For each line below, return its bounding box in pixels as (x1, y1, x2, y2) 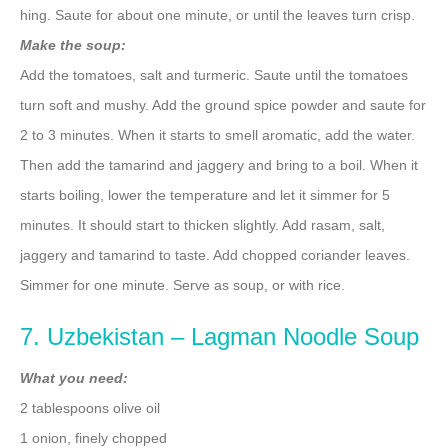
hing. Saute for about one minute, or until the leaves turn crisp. (20, 7, 415, 24)
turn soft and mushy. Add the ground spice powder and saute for (20, 97, 426, 114)
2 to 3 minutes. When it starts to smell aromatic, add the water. (20, 127, 415, 144)
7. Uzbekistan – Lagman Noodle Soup (20, 323, 419, 351)
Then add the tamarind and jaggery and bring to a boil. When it (20, 157, 418, 174)
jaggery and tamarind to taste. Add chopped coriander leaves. (20, 247, 410, 264)
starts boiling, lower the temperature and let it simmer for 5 (20, 187, 390, 204)
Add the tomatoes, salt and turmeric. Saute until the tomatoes (20, 67, 408, 84)
